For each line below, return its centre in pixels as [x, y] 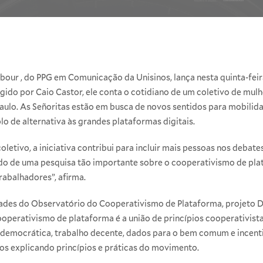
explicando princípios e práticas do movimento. [104, 248]
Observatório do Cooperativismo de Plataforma [127, 204]
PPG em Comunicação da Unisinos [103, 77]
